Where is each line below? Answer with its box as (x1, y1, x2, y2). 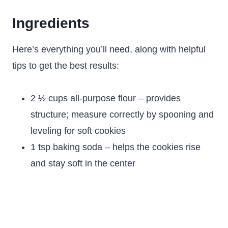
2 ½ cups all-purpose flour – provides (31, 93, 181, 103)
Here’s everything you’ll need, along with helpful (12, 44, 206, 54)
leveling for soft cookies (31, 126, 126, 136)
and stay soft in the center (31, 158, 135, 168)
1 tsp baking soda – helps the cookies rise (31, 142, 201, 152)
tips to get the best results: (12, 61, 119, 71)
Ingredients (12, 15, 90, 31)
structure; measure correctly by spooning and (31, 109, 214, 120)
